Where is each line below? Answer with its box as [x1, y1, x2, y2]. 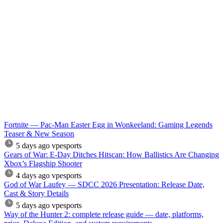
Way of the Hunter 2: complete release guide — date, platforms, [4, 210, 204, 219]
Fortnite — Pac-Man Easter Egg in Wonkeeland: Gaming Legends [4, 120, 213, 129]
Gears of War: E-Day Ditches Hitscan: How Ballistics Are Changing [4, 150, 219, 159]
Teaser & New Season [4, 129, 74, 138]
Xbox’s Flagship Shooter [4, 159, 82, 168]
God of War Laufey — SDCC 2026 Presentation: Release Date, [4, 180, 205, 189]
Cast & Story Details [4, 189, 69, 198]
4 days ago [16, 171, 50, 180]
